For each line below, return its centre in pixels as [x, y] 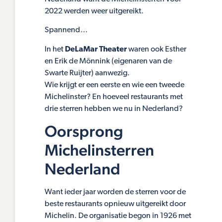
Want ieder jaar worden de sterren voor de [115, 193]
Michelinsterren [99, 150]
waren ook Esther [157, 49]
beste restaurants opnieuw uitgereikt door [115, 204]
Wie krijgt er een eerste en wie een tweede [114, 85]
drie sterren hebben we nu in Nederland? [114, 109]
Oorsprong [84, 131]
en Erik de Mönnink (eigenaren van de [108, 61]
